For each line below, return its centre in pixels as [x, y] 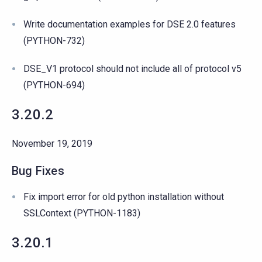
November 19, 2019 [52, 143]
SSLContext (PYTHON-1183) [82, 213]
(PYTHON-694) [54, 85]
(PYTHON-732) [54, 40]
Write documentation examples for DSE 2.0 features [130, 24]
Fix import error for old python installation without [124, 196]
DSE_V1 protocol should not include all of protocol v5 [132, 68]
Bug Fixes [38, 170]
